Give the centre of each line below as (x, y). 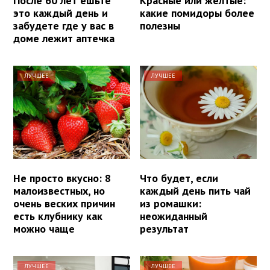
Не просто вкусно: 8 (62, 178)
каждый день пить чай (196, 190)
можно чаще (44, 228)
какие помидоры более (197, 13)
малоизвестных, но (59, 190)
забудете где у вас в (64, 25)
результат (165, 228)
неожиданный (174, 216)
